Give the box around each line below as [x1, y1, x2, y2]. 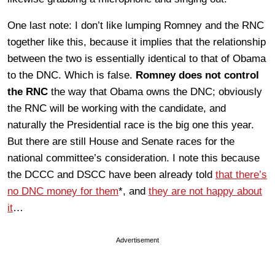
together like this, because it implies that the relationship [7, 36, 266, 48]
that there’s [215, 168, 267, 180]
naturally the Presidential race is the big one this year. [7, 118, 254, 131]
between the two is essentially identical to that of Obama [7, 52, 266, 64]
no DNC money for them [7, 185, 118, 197]
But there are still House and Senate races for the [7, 135, 234, 147]
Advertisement [116, 236, 159, 244]
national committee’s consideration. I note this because [7, 152, 260, 164]
